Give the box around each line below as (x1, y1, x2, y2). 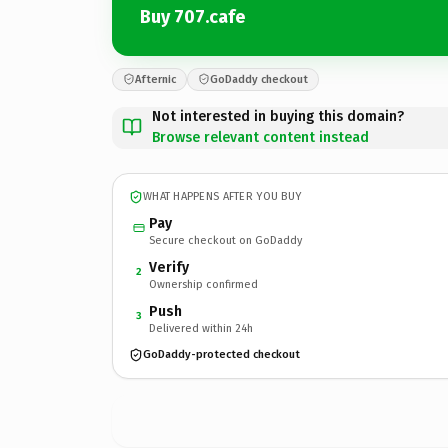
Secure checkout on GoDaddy (149, 233, 302, 247)
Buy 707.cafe (140, 6, 245, 28)
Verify (149, 258, 189, 276)
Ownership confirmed (149, 277, 258, 291)
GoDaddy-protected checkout (143, 348, 300, 361)
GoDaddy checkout (210, 72, 308, 86)
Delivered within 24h (149, 321, 253, 335)
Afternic (135, 72, 176, 86)
